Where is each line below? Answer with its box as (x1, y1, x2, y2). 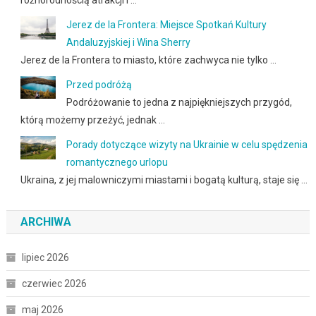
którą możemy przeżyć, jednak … (20, 114, 165, 126)
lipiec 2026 (21, 251, 69, 263)
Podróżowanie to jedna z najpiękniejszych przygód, (66, 96, 292, 108)
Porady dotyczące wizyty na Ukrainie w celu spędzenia (66, 138, 308, 150)
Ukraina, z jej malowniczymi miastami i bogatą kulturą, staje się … (20, 174, 308, 186)
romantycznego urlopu (66, 156, 168, 168)
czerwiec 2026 (21, 277, 87, 289)
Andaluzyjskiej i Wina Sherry (66, 36, 190, 48)
